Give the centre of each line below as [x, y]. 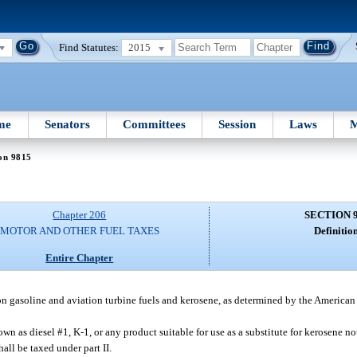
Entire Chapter [80, 257]
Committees [155, 124]
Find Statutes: [89, 47]
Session [237, 124]
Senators [67, 124]
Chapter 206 [80, 215]
